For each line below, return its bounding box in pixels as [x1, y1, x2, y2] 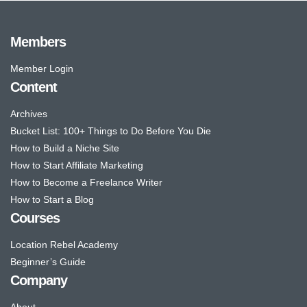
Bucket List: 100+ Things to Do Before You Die [10, 125, 211, 137]
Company [10, 273, 67, 288]
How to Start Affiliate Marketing [10, 160, 143, 171]
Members [10, 34, 66, 50]
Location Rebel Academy [10, 239, 118, 251]
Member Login [10, 63, 73, 75]
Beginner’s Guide [10, 256, 86, 268]
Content [10, 79, 57, 95]
